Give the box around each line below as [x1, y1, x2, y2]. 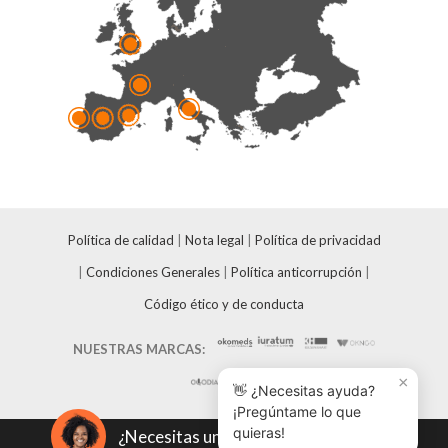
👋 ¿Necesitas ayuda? [233, 382, 375, 399]
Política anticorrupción [231, 264, 362, 281]
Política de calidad [67, 232, 174, 249]
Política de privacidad [254, 232, 381, 249]
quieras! [233, 424, 285, 441]
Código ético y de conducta [144, 296, 304, 313]
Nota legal [184, 232, 244, 249]
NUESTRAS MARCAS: [72, 341, 205, 358]
